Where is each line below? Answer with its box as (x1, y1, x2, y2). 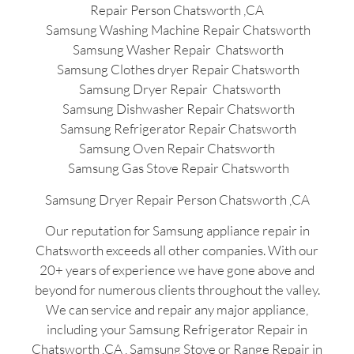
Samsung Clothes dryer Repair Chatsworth (55, 61, 299, 78)
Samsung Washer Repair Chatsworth (70, 41, 284, 58)
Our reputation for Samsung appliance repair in (44, 221, 310, 239)
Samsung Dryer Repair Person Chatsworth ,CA (44, 190, 310, 208)
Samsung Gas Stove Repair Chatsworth (65, 160, 289, 177)
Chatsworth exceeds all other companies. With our (36, 241, 318, 258)
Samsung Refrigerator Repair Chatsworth (58, 120, 296, 137)
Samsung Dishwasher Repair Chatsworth (59, 100, 295, 118)
